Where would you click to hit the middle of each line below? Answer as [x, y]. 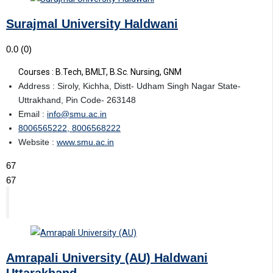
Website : [37, 142]
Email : [33, 114]
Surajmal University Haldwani [92, 23]
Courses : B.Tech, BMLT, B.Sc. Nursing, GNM [100, 72]
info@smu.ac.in [77, 114]
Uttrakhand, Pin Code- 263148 [77, 100]
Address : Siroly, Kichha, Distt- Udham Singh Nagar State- [129, 86]
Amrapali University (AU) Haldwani [107, 257]
